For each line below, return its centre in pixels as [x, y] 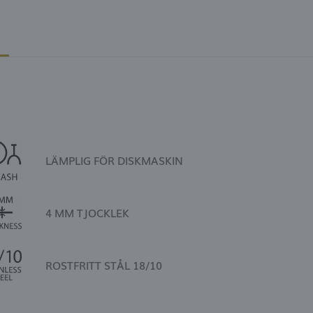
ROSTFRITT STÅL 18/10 [104, 265]
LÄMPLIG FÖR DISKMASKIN [115, 160]
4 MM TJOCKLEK [88, 212]
